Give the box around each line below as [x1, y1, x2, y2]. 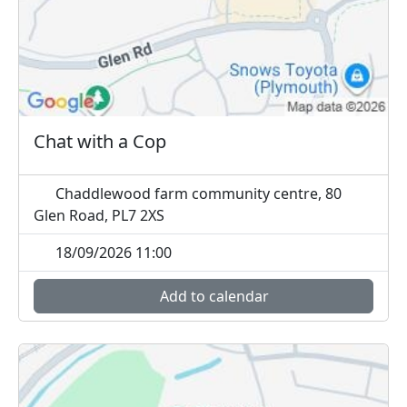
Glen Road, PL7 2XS [34, 205, 164, 226]
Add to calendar [156, 286, 269, 307]
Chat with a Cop [34, 129, 166, 154]
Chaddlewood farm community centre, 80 [52, 184, 342, 204]
